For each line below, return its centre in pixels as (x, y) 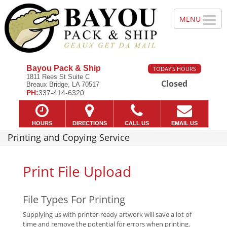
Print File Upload (77, 172)
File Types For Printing (74, 200)
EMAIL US (185, 123)
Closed (174, 84)
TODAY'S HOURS (174, 69)
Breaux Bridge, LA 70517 (63, 85)
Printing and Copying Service (69, 138)
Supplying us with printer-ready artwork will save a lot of (107, 215)
